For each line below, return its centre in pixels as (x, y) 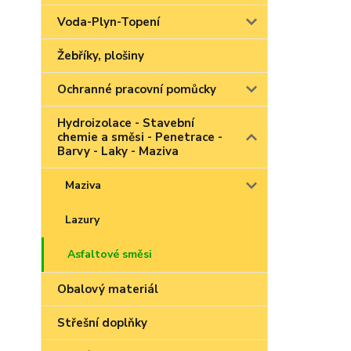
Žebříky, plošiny (101, 56)
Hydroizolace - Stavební (126, 123)
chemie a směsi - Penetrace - (140, 137)
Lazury (82, 220)
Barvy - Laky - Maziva (118, 151)
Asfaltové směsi (110, 254)
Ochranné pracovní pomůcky (137, 89)
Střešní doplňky (102, 323)
